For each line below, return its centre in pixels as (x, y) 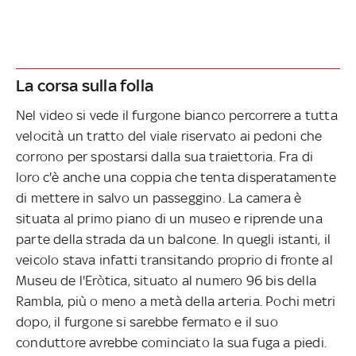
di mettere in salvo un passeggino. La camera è (159, 197)
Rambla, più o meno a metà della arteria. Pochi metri (176, 301)
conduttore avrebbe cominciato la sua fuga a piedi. (172, 342)
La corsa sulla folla (85, 85)
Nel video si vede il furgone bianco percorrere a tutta (177, 115)
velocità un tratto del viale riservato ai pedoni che (169, 135)
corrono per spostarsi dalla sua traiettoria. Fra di (165, 156)
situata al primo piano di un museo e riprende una (169, 218)
